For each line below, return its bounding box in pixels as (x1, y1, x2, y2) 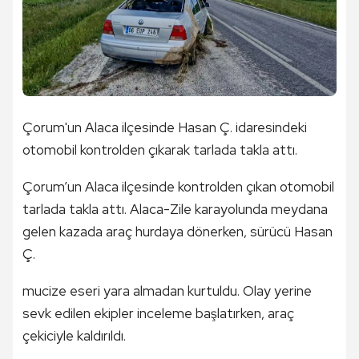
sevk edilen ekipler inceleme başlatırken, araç (22, 304, 294, 322)
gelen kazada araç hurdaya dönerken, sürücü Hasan (22, 222, 333, 240)
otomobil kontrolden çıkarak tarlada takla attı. (22, 140, 297, 159)
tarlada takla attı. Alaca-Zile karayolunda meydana (22, 200, 328, 218)
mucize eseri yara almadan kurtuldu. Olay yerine (22, 281, 312, 300)
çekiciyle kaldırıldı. (22, 326, 126, 345)
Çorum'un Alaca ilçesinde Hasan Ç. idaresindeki (22, 118, 307, 136)
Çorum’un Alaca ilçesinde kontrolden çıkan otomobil (22, 177, 334, 196)
